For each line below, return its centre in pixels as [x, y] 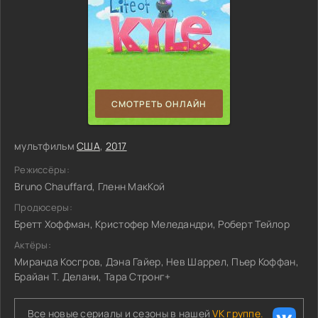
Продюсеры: [43, 207]
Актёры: [33, 245]
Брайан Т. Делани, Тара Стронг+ [93, 276]
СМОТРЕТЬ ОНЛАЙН [159, 104]
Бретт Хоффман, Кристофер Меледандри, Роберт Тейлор [152, 224]
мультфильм [46, 146]
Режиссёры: [42, 170]
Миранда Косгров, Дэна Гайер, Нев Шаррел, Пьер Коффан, [157, 262]
